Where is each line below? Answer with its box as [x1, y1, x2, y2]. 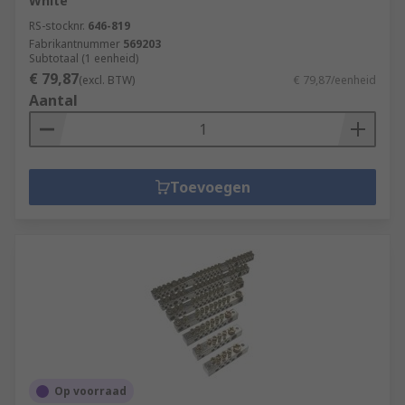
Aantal [29, 90, 78, 110]
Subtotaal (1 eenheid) [29, 51, 138, 66]
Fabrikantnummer [29, 36, 120, 52]
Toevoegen [169, 177, 250, 197]
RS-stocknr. [29, 18, 85, 33]
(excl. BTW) [79, 72, 135, 88]
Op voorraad [54, 383, 127, 399]
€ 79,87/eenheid [294, 72, 376, 88]
